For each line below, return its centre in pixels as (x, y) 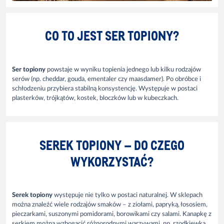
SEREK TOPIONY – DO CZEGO (112, 144)
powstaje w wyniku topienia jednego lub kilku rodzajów (123, 69)
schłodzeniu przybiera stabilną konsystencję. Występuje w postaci (105, 88)
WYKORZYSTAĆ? (112, 161)
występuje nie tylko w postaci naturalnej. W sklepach (127, 195)
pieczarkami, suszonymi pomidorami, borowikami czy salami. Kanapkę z (112, 214)
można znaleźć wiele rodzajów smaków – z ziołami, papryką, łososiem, (110, 205)
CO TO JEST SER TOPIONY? (112, 35)
